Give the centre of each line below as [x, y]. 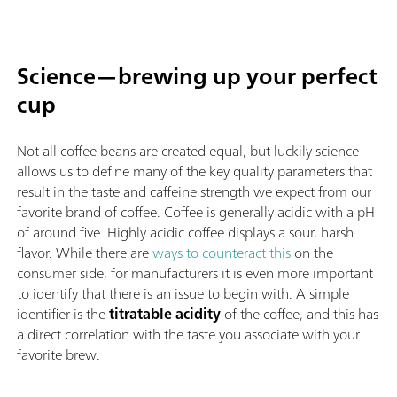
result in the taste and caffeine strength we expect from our [194, 191]
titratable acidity [163, 313]
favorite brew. [58, 354]
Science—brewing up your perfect [197, 75]
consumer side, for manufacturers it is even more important [195, 272]
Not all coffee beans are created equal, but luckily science [188, 150]
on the [312, 252]
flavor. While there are [85, 252]
